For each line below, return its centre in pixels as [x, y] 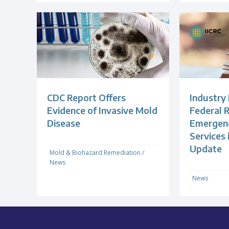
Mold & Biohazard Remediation [95, 153]
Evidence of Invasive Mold [102, 110]
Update [205, 149]
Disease [64, 123]
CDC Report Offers [86, 98]
